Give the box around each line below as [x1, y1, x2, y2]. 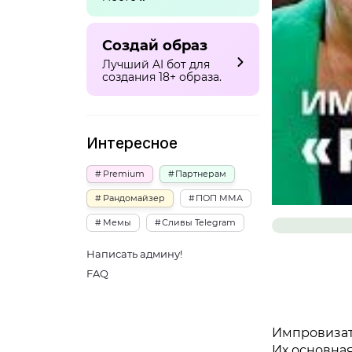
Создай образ [102, 36, 207, 54]
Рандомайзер [102, 192, 165, 204]
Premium [102, 168, 145, 180]
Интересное [86, 134, 178, 153]
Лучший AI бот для [102, 57, 210, 71]
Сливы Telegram [162, 217, 236, 229]
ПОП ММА [196, 192, 244, 204]
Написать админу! [86, 248, 182, 261]
